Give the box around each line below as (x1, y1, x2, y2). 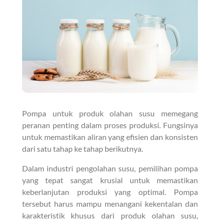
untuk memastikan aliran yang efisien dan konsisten (22, 132, 198, 141)
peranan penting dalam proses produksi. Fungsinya (22, 120, 198, 130)
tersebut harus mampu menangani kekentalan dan (22, 198, 198, 208)
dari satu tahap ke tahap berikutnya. (22, 143, 143, 153)
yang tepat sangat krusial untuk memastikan (22, 175, 198, 185)
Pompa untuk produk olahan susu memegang (22, 108, 198, 118)
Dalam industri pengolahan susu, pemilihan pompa (22, 163, 198, 173)
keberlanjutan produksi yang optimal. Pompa (22, 187, 198, 196)
